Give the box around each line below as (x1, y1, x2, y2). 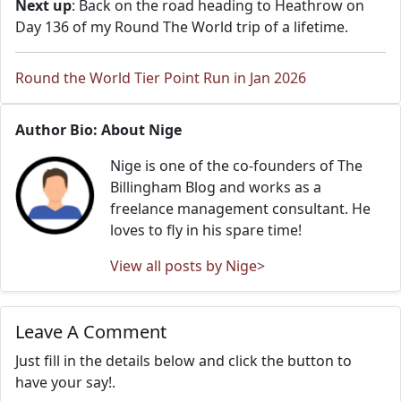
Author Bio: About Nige (15, 120, 182, 140)
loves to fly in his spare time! (110, 220, 302, 240)
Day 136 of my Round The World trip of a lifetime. (15, 17, 348, 37)
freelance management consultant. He (110, 199, 371, 218)
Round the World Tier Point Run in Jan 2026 (15, 68, 306, 88)
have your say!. (15, 372, 115, 392)
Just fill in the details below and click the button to (15, 351, 352, 371)
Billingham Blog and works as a (110, 177, 321, 197)
